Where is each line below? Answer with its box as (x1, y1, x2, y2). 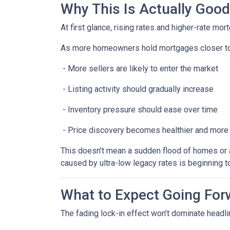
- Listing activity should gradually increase (61, 84, 214, 94)
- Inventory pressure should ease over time (61, 105, 218, 115)
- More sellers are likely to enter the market (61, 64, 218, 74)
